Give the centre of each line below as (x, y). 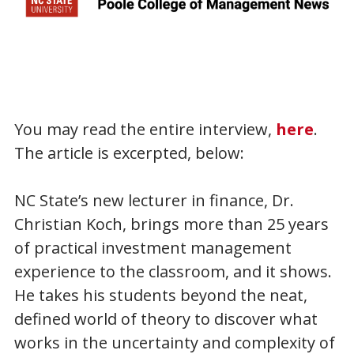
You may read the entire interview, (145, 130)
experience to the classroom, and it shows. (173, 272)
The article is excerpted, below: (129, 153)
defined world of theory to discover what (166, 319)
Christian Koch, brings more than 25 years (171, 224)
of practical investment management (153, 248)
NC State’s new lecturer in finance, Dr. (154, 201)
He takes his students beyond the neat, (160, 296)
